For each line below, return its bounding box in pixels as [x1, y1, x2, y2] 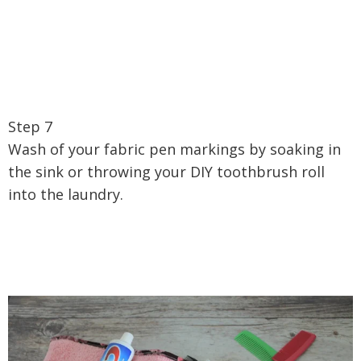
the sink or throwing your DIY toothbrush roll [8, 162, 325, 182]
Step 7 [8, 117, 52, 137]
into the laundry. [8, 185, 123, 205]
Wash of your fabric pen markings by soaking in [8, 139, 341, 160]
